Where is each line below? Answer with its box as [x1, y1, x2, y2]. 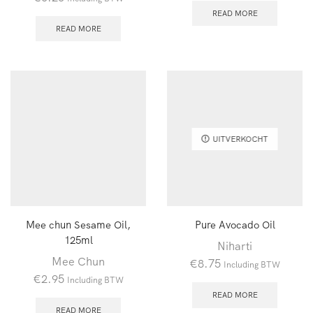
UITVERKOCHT [212, 133, 268, 144]
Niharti [217, 239, 252, 254]
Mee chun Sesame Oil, [26, 218, 131, 232]
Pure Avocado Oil [194, 218, 275, 232]
